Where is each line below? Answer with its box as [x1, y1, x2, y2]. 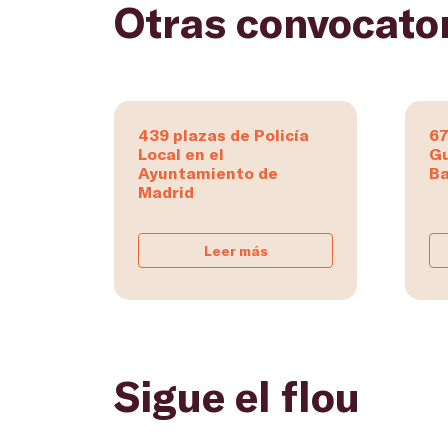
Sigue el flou [114, 370, 360, 421]
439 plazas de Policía [138, 125, 309, 145]
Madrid [138, 182, 194, 202]
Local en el [138, 144, 224, 164]
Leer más [203, 242, 268, 260]
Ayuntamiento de [138, 163, 278, 183]
